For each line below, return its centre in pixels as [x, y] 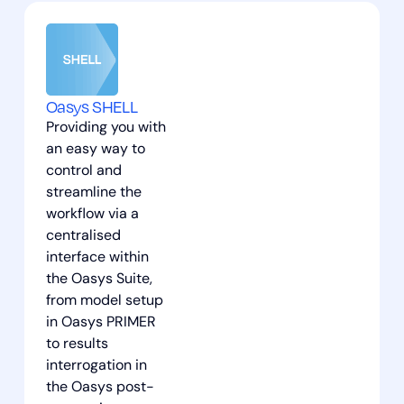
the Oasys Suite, [99, 279]
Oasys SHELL [92, 106]
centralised [83, 236]
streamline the [93, 193]
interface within [97, 257]
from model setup [104, 301]
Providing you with [106, 128]
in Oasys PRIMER [101, 322]
